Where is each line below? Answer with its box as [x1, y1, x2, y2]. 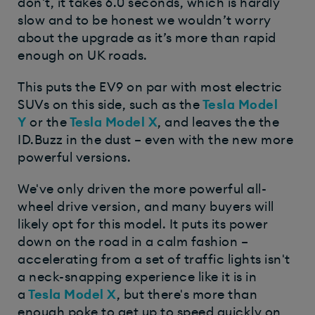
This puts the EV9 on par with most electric [18, 81, 283, 94]
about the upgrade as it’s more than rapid [18, 32, 276, 45]
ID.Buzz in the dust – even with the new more [18, 134, 293, 147]
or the [26, 116, 67, 129]
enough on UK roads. [18, 49, 148, 63]
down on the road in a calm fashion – [18, 236, 248, 249]
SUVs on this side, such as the [18, 98, 200, 112]
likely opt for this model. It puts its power [18, 218, 268, 231]
